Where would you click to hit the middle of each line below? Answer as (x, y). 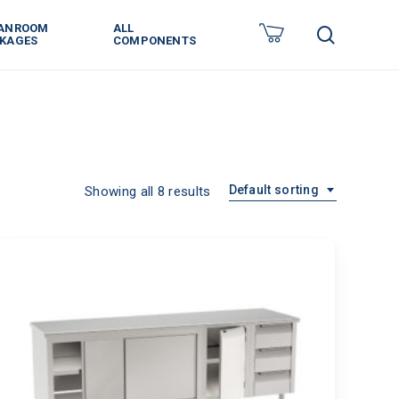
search (361, 33)
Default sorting (273, 190)
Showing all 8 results (148, 191)
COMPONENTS (154, 41)
